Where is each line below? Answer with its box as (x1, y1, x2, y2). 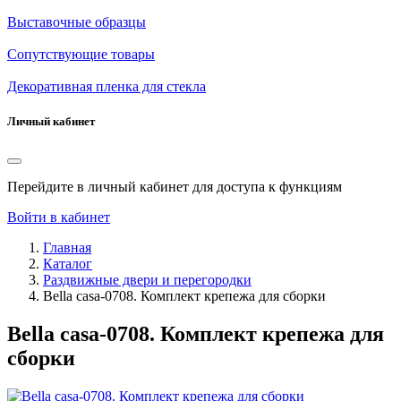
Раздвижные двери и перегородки (43, 272, 252, 288)
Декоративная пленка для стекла (7, 79, 206, 94)
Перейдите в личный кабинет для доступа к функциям (7, 179, 342, 195)
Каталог (43, 256, 92, 272)
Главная (43, 240, 91, 256)
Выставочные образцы (7, 14, 146, 30)
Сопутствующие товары (7, 47, 155, 62)
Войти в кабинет (7, 209, 110, 226)
